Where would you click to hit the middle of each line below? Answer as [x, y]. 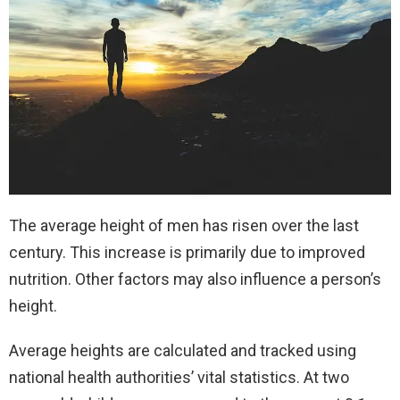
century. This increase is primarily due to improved [187, 252]
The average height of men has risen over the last [184, 225]
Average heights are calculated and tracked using [183, 350]
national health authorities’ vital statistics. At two [179, 377]
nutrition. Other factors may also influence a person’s [195, 279]
